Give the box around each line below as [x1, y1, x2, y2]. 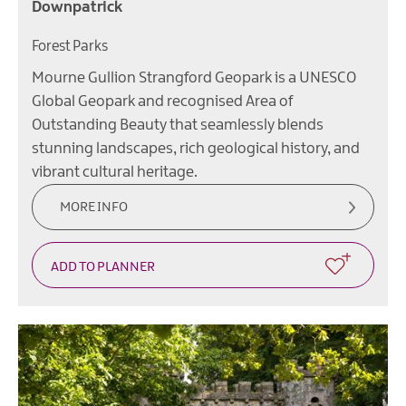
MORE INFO [60, 199, 128, 215]
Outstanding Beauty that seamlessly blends [32, 116, 324, 133]
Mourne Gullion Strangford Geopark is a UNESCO [32, 69, 356, 86]
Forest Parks [32, 38, 108, 54]
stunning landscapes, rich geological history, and [32, 140, 360, 157]
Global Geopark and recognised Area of [32, 92, 293, 110]
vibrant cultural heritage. [32, 163, 198, 180]
